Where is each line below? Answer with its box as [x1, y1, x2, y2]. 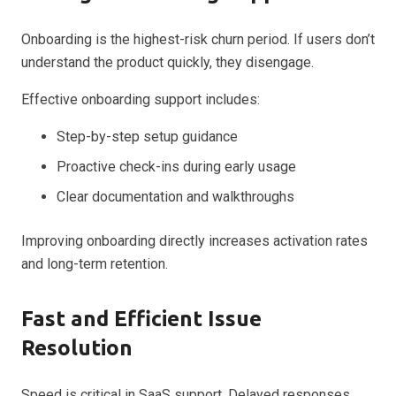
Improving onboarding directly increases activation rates [21, 232, 368, 249]
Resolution [21, 335, 133, 360]
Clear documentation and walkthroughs [57, 187, 294, 205]
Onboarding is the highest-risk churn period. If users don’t [21, 30, 375, 48]
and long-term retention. [21, 255, 168, 272]
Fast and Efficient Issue [21, 306, 262, 331]
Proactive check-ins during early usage [57, 157, 296, 175]
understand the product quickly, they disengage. [21, 53, 314, 71]
